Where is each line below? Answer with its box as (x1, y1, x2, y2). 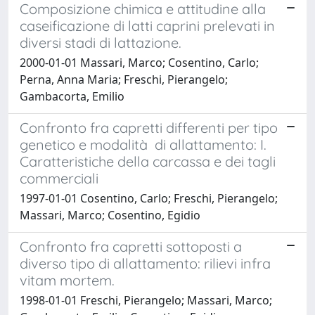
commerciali (20, 169, 98, 187)
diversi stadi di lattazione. (20, 33, 181, 51)
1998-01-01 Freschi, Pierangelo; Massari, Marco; (20, 292, 272, 308)
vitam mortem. (20, 271, 115, 289)
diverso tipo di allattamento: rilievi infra (20, 254, 271, 272)
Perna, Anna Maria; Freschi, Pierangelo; (20, 71, 228, 87)
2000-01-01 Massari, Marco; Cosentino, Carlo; (20, 54, 259, 70)
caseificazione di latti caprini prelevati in (20, 16, 275, 34)
